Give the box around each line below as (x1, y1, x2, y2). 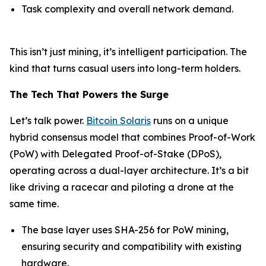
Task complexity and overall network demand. (21, 3, 233, 15)
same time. (9, 198, 59, 210)
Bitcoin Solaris (86, 115, 151, 126)
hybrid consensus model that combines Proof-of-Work (9, 131, 255, 143)
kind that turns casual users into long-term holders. (9, 62, 240, 74)
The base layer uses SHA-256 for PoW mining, (21, 224, 229, 236)
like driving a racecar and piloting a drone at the (9, 181, 234, 193)
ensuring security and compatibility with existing (21, 240, 242, 252)
